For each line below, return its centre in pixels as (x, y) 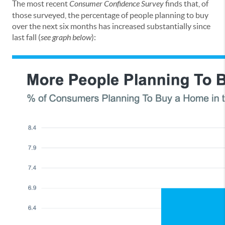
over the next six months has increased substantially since (111, 26)
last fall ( (26, 37)
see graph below (66, 38)
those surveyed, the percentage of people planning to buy (110, 15)
